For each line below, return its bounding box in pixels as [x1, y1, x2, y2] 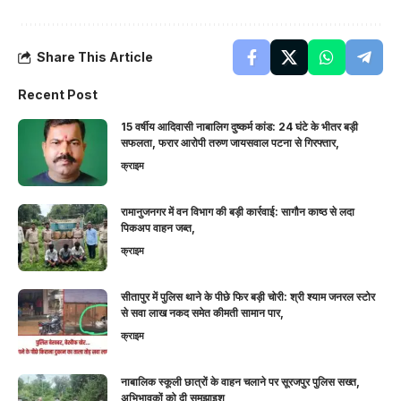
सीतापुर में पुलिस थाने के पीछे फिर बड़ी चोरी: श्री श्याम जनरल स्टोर [121, 290, 375, 304]
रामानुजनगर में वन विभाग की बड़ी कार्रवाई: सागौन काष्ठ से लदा [121, 205, 354, 219]
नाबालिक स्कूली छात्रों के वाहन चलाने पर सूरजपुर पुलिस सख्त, [121, 375, 360, 389]
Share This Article [37, 49, 153, 65]
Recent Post [18, 87, 98, 103]
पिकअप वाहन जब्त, [121, 221, 195, 235]
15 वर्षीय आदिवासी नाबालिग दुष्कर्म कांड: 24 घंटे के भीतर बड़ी [121, 120, 358, 134]
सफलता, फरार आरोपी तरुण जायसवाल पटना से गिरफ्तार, [121, 136, 339, 150]
